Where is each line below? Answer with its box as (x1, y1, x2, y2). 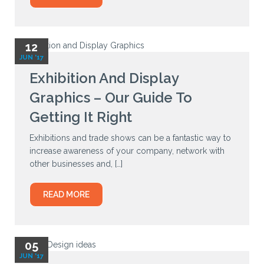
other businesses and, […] (29, 159, 123, 169)
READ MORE (43, 190, 90, 200)
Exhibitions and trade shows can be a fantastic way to (29, 133, 231, 143)
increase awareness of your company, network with (29, 146, 225, 156)
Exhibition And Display (29, 70, 179, 87)
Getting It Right (29, 108, 132, 126)
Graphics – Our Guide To (29, 89, 192, 107)
